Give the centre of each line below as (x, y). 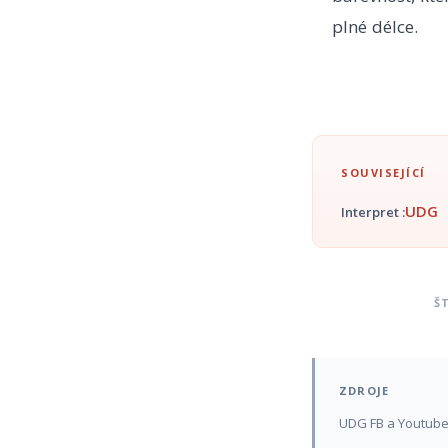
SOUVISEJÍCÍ (383, 172)
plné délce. (375, 26)
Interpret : (373, 211)
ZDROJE (364, 390)
